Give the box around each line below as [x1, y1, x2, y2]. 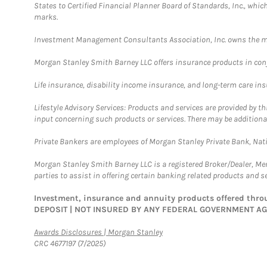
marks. [34, 12, 58, 22]
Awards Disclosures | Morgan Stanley [34, 227, 163, 237]
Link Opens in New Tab [162, 226, 238, 237]
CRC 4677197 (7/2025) [34, 238, 105, 249]
